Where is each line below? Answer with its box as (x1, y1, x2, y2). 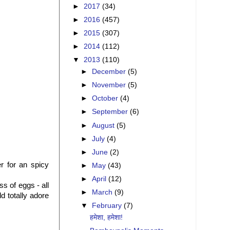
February (92, 202, 124, 210)
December (92, 68, 128, 76)
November (92, 81, 128, 89)
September (92, 108, 130, 116)
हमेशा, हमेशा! (89, 214, 123, 222)
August (92, 121, 117, 129)
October (92, 94, 121, 103)
